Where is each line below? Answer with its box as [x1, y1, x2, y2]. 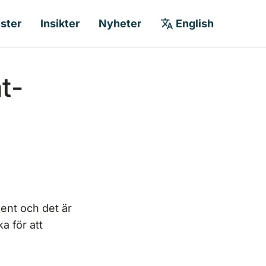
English [176, 17, 214, 30]
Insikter [40, 17, 80, 30]
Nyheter [99, 17, 141, 30]
